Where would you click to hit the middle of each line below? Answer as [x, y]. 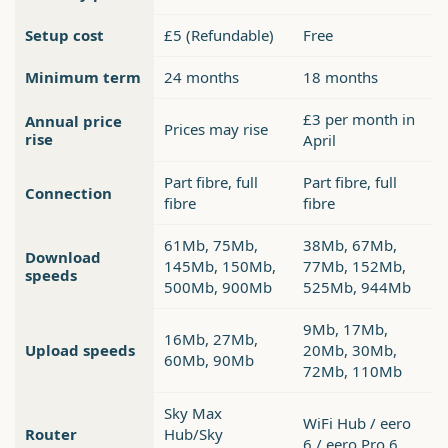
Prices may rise [216, 129]
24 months [201, 77]
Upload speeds [80, 350]
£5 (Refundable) [219, 35]
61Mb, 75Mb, [211, 245]
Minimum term [83, 77]
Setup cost [64, 35]
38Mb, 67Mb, [350, 245]
